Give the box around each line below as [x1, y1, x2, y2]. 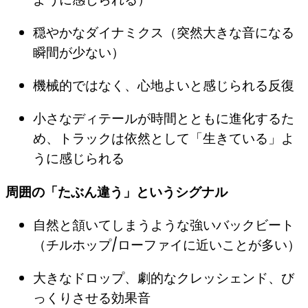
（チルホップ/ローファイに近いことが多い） [33, 235, 300, 254]
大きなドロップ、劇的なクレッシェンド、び [33, 268, 294, 287]
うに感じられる [33, 149, 124, 168]
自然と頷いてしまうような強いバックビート [33, 215, 294, 234]
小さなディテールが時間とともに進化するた [33, 109, 294, 129]
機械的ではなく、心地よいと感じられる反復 [33, 76, 294, 96]
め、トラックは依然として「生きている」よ [33, 129, 294, 148]
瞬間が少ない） [33, 43, 124, 63]
